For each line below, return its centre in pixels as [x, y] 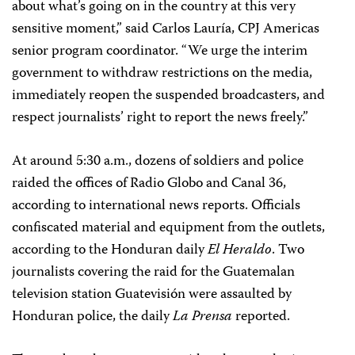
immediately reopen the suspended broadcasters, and [168, 96]
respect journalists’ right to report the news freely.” [160, 118]
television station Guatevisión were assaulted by [152, 295]
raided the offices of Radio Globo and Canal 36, [149, 184]
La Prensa [202, 317]
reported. [261, 317]
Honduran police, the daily [92, 317]
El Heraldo [240, 251]
